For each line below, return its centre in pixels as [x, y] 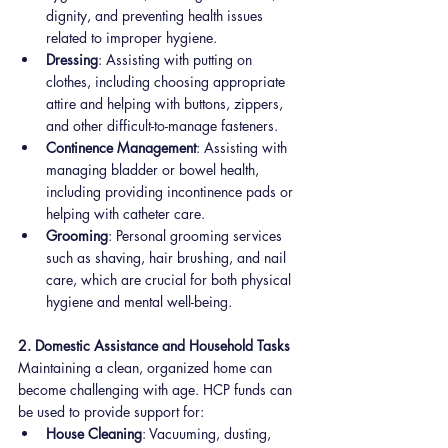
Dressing [72, 59]
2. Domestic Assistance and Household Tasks [154, 345]
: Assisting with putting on [177, 59]
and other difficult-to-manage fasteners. [162, 125]
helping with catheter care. [125, 213]
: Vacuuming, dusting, [208, 433]
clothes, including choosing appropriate [167, 81]
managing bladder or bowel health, [154, 169]
